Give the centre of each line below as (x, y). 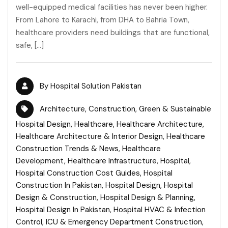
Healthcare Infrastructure (112, 161)
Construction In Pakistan (59, 186)
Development (40, 161)
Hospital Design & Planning (147, 198)
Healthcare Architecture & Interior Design (89, 137)
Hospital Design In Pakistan (63, 210)
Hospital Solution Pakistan (96, 86)
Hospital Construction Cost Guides (78, 173)
